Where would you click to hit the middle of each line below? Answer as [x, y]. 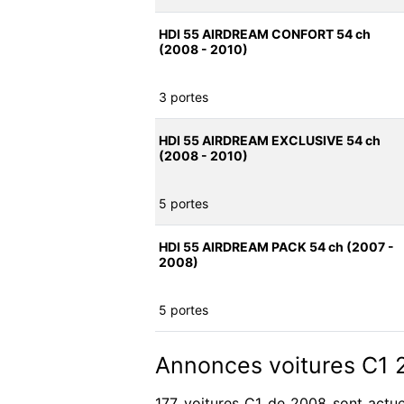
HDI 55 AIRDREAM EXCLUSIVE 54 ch [270, 141]
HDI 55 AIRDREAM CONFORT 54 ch [265, 34]
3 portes [184, 97]
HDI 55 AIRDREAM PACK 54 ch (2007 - [276, 247]
